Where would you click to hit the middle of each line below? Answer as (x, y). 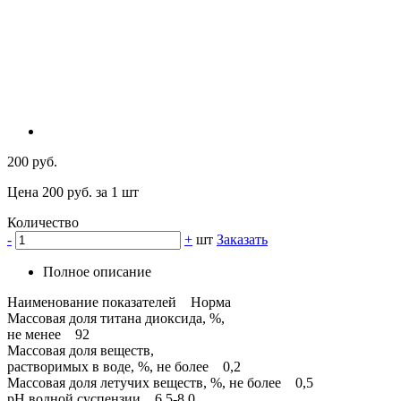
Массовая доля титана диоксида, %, (116, 319)
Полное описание (97, 272)
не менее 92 (48, 335)
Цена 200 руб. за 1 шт (73, 192)
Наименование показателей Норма (119, 303)
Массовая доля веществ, (81, 351)
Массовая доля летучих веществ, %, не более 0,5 (160, 383)
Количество (43, 223)
